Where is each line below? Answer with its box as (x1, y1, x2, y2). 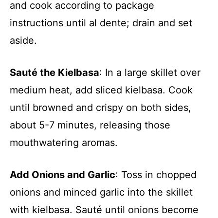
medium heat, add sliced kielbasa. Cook (10, 84, 193, 96)
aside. (10, 35, 37, 46)
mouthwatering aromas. (10, 137, 118, 148)
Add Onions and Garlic (10, 169, 115, 181)
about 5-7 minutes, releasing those (10, 119, 170, 131)
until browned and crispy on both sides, (10, 102, 191, 113)
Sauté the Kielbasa (10, 67, 99, 78)
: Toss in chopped (115, 169, 197, 181)
